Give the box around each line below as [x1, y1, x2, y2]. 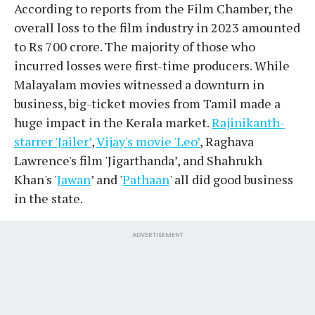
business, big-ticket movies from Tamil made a [14, 95, 281, 112]
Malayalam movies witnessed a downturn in [14, 76, 264, 94]
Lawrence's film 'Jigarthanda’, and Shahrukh [14, 152, 262, 169]
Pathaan [122, 171, 169, 188]
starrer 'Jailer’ [14, 133, 91, 150]
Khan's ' [14, 171, 57, 188]
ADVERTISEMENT [131, 231, 184, 240]
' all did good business [169, 171, 293, 188]
